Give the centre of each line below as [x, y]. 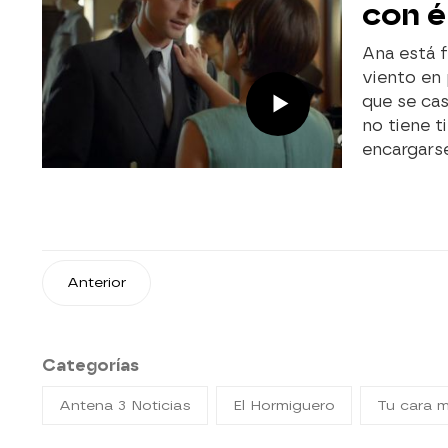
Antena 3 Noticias [125, 405]
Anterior [96, 283]
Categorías [90, 365]
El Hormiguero [284, 405]
